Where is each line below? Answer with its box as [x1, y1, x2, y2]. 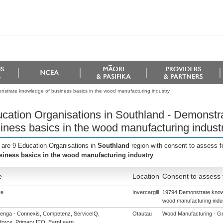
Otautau [132, 211, 152, 217]
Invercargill [132, 189, 159, 195]
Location [132, 172, 159, 180]
